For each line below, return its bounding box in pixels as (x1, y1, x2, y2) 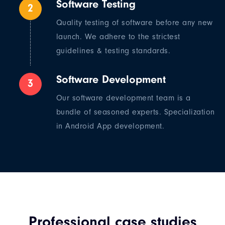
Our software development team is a (56, 93, 191, 103)
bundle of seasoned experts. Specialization (56, 107, 215, 117)
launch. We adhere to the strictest (56, 32, 180, 42)
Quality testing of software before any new (56, 18, 213, 28)
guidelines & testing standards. (56, 46, 171, 56)
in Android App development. (56, 122, 165, 131)
